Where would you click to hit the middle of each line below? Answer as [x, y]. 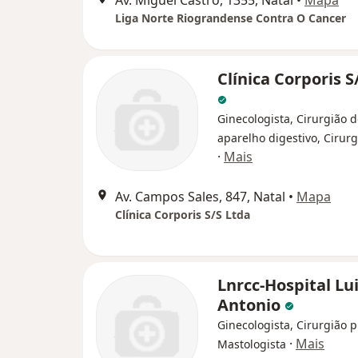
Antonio [251, 305]
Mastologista [252, 344]
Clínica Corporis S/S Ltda [183, 215]
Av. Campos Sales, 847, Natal [200, 197]
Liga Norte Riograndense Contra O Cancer [231, 18]
